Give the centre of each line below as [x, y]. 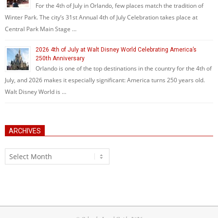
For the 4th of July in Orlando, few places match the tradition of [119, 6]
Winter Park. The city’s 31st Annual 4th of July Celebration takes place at [101, 17]
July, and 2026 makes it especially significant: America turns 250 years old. [105, 80]
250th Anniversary [60, 58]
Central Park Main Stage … [41, 29]
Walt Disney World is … [36, 92]
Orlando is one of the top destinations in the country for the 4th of [124, 68]
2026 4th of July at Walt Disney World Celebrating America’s [116, 50]
